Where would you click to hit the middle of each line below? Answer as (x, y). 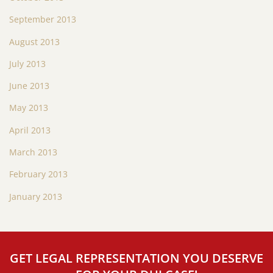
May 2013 (29, 108)
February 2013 (38, 174)
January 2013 (36, 196)
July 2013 (27, 63)
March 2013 (33, 152)
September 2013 (43, 19)
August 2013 (34, 41)
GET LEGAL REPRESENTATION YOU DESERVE (136, 258)
